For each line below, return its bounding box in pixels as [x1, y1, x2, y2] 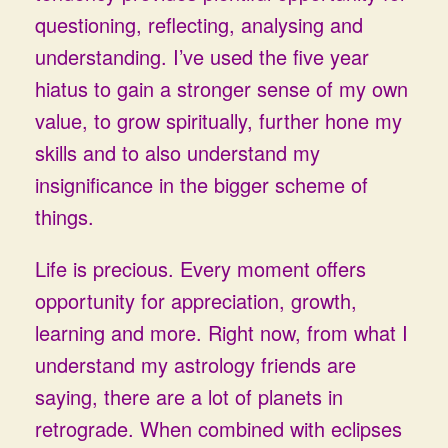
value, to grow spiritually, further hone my [35, 106, 402, 135]
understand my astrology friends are [35, 350, 356, 379]
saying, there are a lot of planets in [35, 382, 343, 411]
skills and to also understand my [35, 138, 320, 167]
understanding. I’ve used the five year [35, 42, 369, 71]
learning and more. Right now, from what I [35, 318, 408, 347]
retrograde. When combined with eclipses [35, 414, 402, 443]
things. [35, 202, 94, 231]
